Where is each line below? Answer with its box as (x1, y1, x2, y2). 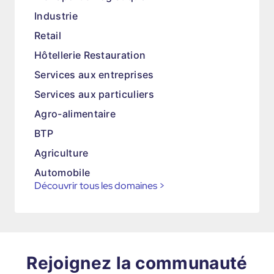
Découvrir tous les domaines (34, 179, 157, 192)
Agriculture (34, 147, 89, 159)
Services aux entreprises (34, 68, 154, 81)
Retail (34, 29, 61, 42)
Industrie (34, 10, 78, 22)
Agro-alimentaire (34, 108, 116, 120)
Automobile (34, 166, 91, 179)
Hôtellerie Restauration (34, 49, 146, 61)
